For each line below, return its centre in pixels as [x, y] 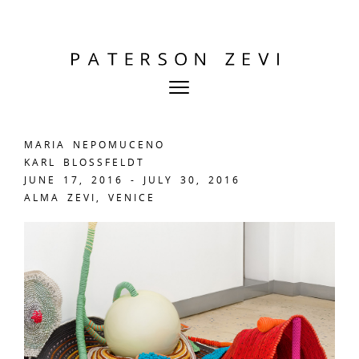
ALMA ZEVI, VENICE [90, 197]
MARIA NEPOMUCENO [95, 144]
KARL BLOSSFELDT [85, 162]
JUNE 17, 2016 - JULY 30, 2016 [132, 179]
